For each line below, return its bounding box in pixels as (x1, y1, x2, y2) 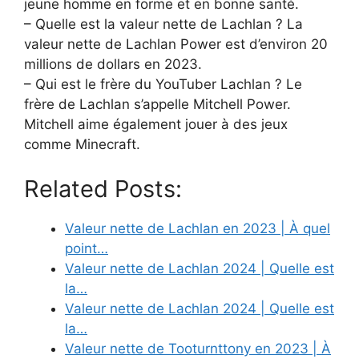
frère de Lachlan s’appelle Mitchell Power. (24, 96, 291, 113)
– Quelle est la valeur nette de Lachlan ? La (24, 16, 303, 33)
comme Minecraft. (24, 136, 140, 153)
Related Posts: (24, 174, 182, 203)
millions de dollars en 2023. (24, 56, 202, 73)
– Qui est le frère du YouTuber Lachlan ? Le (24, 76, 302, 93)
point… (65, 240, 108, 256)
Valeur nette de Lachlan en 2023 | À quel (65, 220, 330, 236)
